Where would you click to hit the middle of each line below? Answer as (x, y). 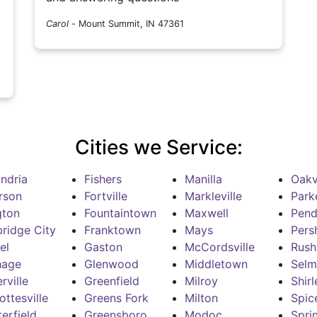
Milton (201, 298)
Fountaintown (120, 213)
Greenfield (111, 281)
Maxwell (206, 213)
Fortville (105, 196)
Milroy (201, 281)
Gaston (103, 247)
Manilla (203, 179)
